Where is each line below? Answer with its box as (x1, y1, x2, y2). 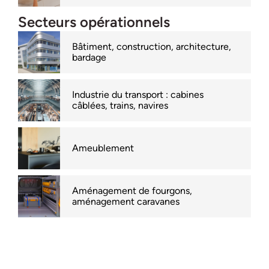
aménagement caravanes (72, 196, 180, 208)
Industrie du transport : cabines (72, 89, 204, 101)
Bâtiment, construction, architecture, (72, 41, 231, 53)
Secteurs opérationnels (18, 13, 170, 31)
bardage (72, 52, 106, 64)
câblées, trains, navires (72, 100, 168, 112)
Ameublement (72, 142, 134, 154)
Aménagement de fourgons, (72, 185, 192, 197)
